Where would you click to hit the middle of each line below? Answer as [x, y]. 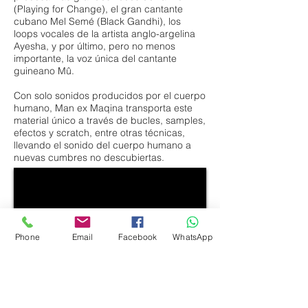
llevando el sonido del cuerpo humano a [102, 145]
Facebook [137, 236]
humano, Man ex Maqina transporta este [103, 108]
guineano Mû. [44, 71]
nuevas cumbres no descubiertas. [89, 157]
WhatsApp [192, 236]
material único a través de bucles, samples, [110, 120]
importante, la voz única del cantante [95, 58]
